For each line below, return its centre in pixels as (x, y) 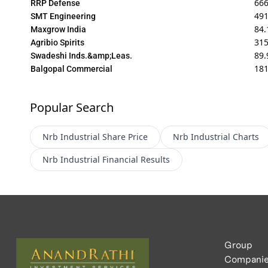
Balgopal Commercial (71, 68)
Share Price (125, 136)
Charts (246, 136)
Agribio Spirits (57, 42)
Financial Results (136, 159)
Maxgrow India (58, 29)
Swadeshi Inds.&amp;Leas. (81, 55)
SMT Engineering (63, 16)
